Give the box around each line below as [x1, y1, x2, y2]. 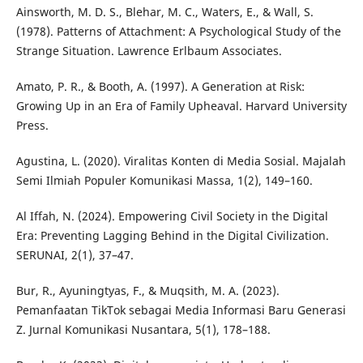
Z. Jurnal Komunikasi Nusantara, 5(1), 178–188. [15, 322, 271, 338]
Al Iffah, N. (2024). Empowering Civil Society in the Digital [15, 208, 328, 224]
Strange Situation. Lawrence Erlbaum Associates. [15, 43, 282, 59]
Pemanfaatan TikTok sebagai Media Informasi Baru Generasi [15, 302, 346, 318]
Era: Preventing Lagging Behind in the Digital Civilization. [15, 228, 329, 244]
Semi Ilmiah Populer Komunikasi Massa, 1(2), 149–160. [15, 173, 313, 189]
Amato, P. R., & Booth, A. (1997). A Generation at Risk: [15, 79, 305, 95]
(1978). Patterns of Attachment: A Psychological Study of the [15, 23, 341, 40]
